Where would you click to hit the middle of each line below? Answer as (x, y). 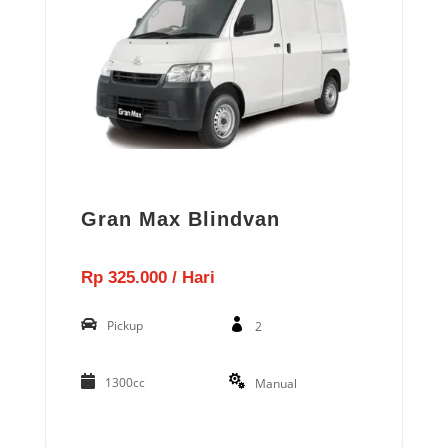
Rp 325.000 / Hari (148, 278)
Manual (275, 384)
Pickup (125, 326)
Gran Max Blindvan (181, 219)
